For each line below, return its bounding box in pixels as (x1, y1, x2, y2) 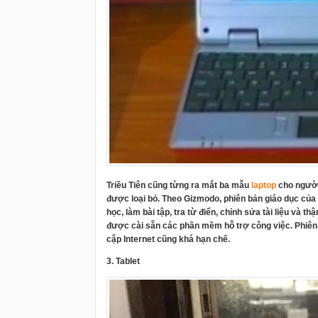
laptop (251, 180, 276, 190)
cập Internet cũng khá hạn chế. (106, 234, 230, 244)
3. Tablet (106, 256, 140, 266)
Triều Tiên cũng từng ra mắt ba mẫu (106, 180, 251, 190)
